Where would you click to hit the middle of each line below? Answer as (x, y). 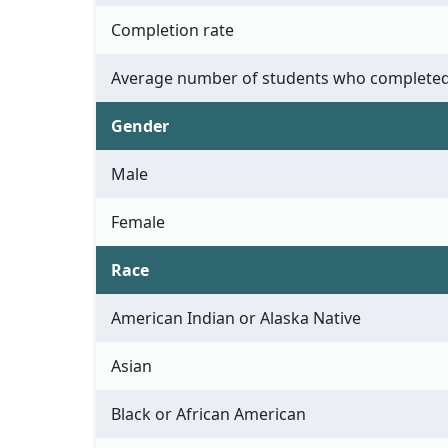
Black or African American (208, 414)
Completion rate (172, 30)
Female (138, 222)
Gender (140, 126)
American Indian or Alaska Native (236, 318)
